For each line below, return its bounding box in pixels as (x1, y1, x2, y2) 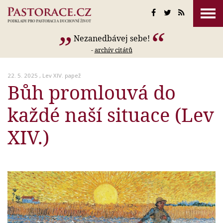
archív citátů (94, 45, 132, 54)
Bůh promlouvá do (7, 79, 176, 105)
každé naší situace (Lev (7, 102, 214, 127)
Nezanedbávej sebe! (73, 33, 150, 44)
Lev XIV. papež (42, 72, 81, 79)
